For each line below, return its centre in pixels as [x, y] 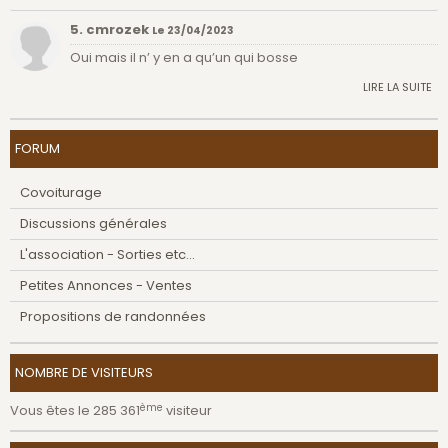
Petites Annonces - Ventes [106, 286]
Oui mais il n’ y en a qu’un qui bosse [184, 58]
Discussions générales [93, 224]
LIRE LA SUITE [397, 87]
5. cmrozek [111, 29]
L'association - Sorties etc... [107, 255]
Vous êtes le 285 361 [75, 411]
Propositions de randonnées [113, 317]
